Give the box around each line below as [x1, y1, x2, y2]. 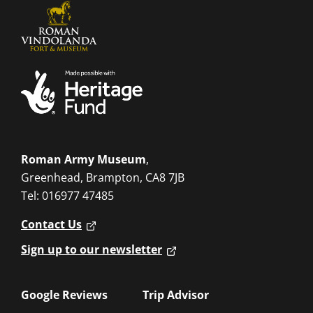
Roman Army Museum [21, 152, 146, 167]
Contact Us [21, 217, 82, 232]
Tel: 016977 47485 [21, 188, 114, 203]
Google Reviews [21, 287, 108, 303]
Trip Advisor [143, 287, 209, 303]
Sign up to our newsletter [21, 242, 162, 257]
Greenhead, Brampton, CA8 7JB [21, 170, 184, 185]
